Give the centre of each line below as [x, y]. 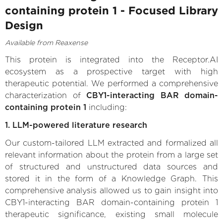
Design [24, 25]
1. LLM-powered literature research [76, 125]
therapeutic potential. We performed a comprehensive [111, 83]
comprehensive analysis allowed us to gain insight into [111, 190]
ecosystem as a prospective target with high [111, 71]
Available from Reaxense [46, 42]
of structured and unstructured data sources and [111, 166]
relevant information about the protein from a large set [111, 155]
